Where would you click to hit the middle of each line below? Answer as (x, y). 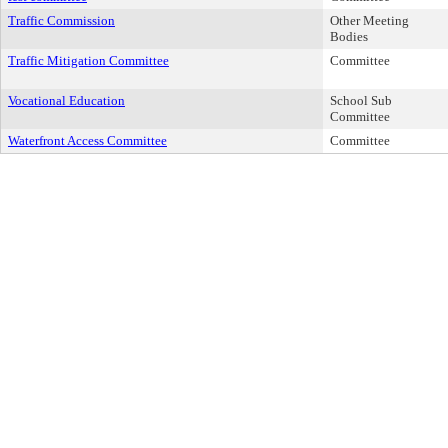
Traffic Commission (61, 20)
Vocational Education (66, 100)
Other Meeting (369, 20)
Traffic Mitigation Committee (88, 60)
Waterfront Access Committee (87, 140)
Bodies (349, 36)
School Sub (361, 100)
